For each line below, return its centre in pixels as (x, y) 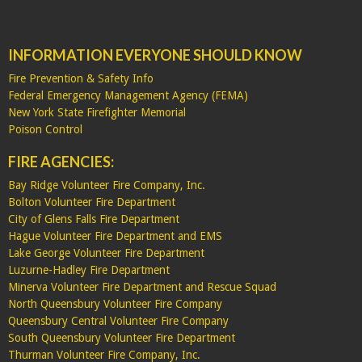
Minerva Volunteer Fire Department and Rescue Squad (142, 286)
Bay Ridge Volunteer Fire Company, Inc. (107, 185)
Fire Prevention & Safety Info (81, 78)
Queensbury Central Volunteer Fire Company (118, 320)
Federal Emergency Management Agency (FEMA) (128, 95)
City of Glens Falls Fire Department (94, 219)
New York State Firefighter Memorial (97, 112)
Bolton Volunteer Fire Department (92, 202)
